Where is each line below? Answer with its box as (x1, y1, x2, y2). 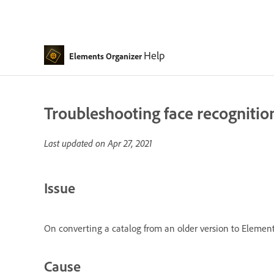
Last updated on (44, 137, 108, 149)
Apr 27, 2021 (108, 137, 152, 149)
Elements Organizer (68, 50, 142, 61)
